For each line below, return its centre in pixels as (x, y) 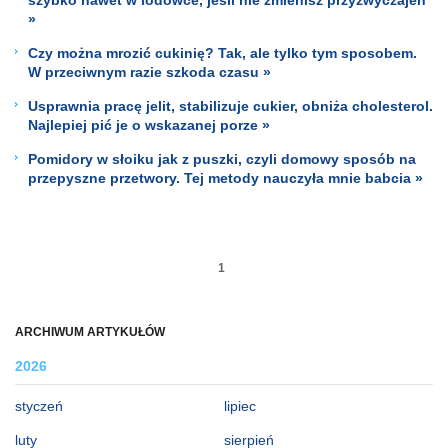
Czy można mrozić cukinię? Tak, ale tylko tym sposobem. (222, 52)
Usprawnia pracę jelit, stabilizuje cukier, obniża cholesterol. (230, 105)
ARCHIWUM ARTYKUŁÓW (90, 332)
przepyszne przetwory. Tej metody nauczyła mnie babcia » (225, 177)
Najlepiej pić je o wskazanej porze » (149, 124)
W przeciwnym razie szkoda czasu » (149, 71)
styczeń (39, 405)
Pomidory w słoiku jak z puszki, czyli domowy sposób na (222, 158)
